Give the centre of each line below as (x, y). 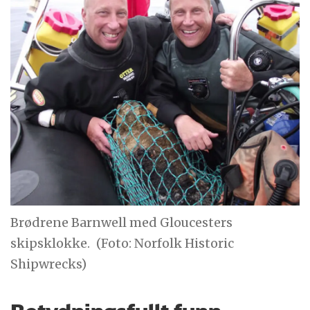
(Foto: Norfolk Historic (165, 243)
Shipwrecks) (49, 264)
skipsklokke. (51, 243)
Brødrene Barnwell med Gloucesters (122, 222)
